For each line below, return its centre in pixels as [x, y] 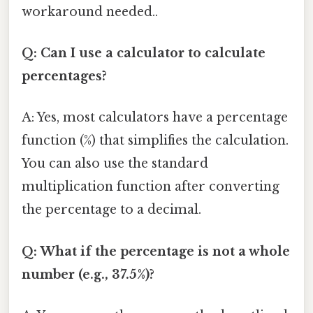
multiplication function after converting [151, 187]
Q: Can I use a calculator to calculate [144, 53]
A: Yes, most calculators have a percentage [155, 118]
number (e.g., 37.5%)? [88, 274]
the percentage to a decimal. [111, 210]
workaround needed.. [90, 12]
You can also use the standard [115, 164]
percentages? [64, 77]
